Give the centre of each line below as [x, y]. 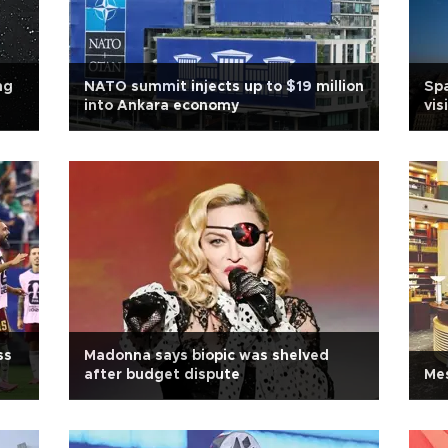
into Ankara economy [161, 106]
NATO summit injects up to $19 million [224, 87]
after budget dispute [162, 375]
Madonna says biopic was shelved [206, 356]
